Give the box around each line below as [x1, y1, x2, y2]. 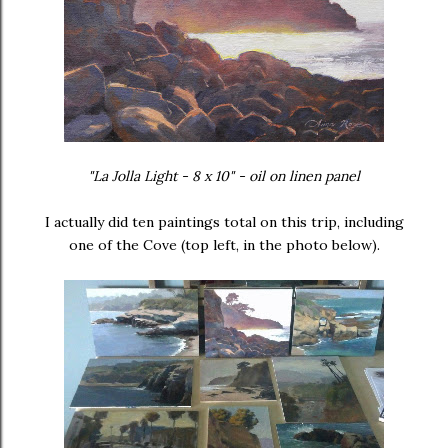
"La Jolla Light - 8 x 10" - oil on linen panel [88, 167, 360, 185]
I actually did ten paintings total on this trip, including [44, 213, 404, 231]
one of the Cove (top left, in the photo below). [68, 236, 380, 254]
